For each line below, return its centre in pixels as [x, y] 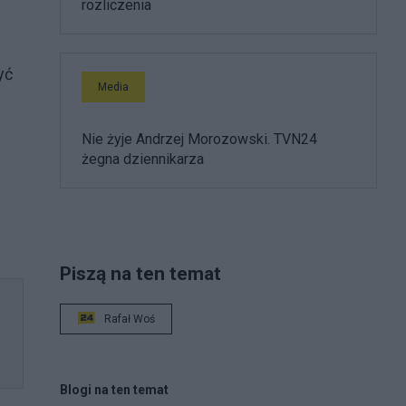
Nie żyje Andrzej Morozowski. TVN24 [199, 139]
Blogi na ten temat [114, 389]
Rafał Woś [130, 319]
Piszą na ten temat [140, 273]
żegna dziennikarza [143, 159]
